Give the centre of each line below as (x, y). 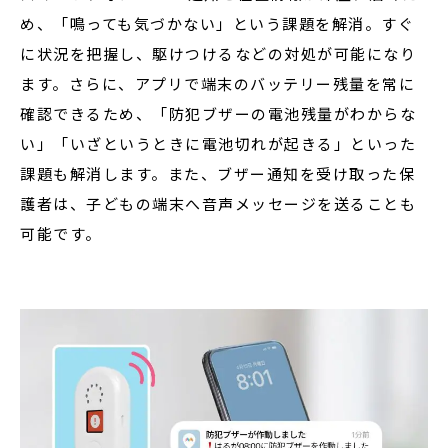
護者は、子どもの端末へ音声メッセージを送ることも (218, 203)
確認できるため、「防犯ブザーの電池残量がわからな (218, 113)
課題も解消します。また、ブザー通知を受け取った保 (217, 173)
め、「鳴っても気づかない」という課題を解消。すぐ (217, 23)
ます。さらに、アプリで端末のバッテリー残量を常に (217, 83)
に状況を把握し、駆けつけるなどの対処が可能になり (218, 53)
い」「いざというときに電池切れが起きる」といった (218, 143)
